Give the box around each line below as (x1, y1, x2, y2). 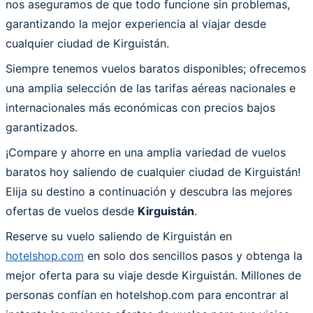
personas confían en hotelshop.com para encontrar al (6, 287, 289, 302)
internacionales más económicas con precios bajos (6, 100, 275, 115)
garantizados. (6, 119, 78, 134)
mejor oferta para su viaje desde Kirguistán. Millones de (6, 268, 301, 282)
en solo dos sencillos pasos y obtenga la (84, 248, 303, 263)
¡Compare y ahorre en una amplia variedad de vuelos (6, 145, 286, 159)
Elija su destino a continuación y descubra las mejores (6, 184, 292, 198)
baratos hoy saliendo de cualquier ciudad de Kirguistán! (6, 164, 300, 179)
